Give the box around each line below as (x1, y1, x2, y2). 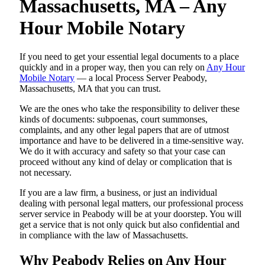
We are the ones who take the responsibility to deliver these (20, 104, 240, 114)
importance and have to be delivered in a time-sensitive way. (20, 135, 244, 146)
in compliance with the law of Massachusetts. (20, 230, 188, 240)
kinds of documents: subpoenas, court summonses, (20, 114, 208, 124)
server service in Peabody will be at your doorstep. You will (20, 209, 241, 219)
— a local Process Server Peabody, (75, 73, 207, 83)
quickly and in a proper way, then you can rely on (20, 62, 206, 72)
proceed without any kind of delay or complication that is (20, 157, 232, 167)
